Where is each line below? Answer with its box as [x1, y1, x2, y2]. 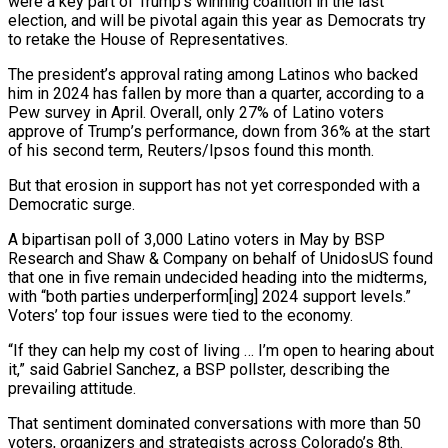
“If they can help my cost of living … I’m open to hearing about [8, 340, 434, 360]
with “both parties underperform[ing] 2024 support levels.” [8, 286, 411, 306]
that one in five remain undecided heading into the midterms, [8, 267, 427, 287]
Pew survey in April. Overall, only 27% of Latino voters [8, 102, 384, 122]
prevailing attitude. [8, 378, 136, 398]
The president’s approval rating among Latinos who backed [8, 64, 418, 84]
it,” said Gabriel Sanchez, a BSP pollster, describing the [8, 359, 390, 379]
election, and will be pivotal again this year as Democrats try [8, 10, 426, 30]
